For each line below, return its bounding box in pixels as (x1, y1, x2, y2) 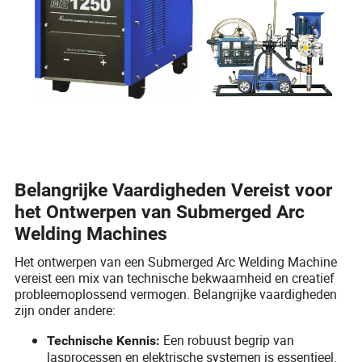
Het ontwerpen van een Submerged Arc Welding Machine (15, 252, 338, 271)
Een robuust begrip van (160, 330, 295, 349)
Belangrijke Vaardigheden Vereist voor (15, 179, 333, 201)
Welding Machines (15, 222, 168, 245)
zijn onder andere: (15, 301, 116, 319)
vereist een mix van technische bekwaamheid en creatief (15, 268, 335, 287)
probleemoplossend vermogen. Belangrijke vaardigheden (15, 284, 338, 303)
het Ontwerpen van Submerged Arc (15, 200, 305, 223)
